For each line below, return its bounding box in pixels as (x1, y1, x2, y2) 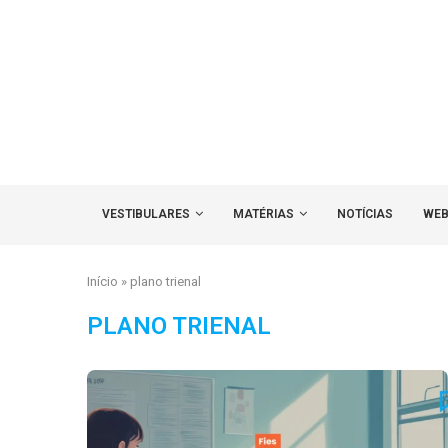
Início (87, 274, 118, 289)
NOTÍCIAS (337, 207, 393, 221)
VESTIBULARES (102, 207, 190, 221)
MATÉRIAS (233, 207, 294, 221)
